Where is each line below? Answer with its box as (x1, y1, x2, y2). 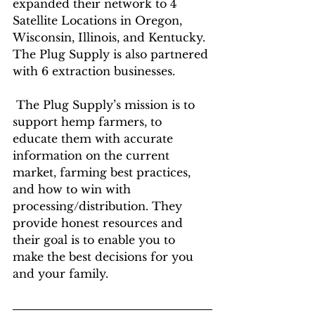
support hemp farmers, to (13, 115, 165, 129)
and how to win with (13, 182, 134, 197)
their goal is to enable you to (13, 233, 179, 247)
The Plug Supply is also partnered (13, 47, 212, 62)
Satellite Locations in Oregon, (13, 13, 186, 28)
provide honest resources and (13, 216, 186, 231)
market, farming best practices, (13, 165, 194, 180)
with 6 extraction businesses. (13, 64, 175, 79)
